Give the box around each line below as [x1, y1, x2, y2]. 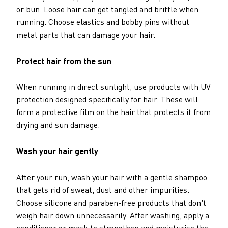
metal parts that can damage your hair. [16, 30, 155, 40]
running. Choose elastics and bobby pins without [16, 17, 189, 27]
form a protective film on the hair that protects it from [16, 107, 211, 118]
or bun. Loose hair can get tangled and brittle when [16, 4, 198, 15]
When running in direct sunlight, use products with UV [16, 81, 211, 92]
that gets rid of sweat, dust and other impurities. [16, 184, 189, 195]
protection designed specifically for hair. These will [16, 94, 198, 105]
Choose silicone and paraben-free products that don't [16, 197, 206, 208]
